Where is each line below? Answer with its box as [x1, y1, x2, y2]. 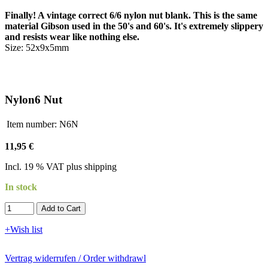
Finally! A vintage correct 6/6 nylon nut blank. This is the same [5, 10, 257, 20]
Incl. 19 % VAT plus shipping [5, 162, 117, 172]
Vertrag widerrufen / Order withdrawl [5, 253, 146, 264]
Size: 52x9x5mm [5, 42, 69, 53]
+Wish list [5, 224, 42, 235]
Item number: [7, 119, 57, 130]
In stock [5, 182, 37, 193]
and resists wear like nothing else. [5, 31, 139, 42]
